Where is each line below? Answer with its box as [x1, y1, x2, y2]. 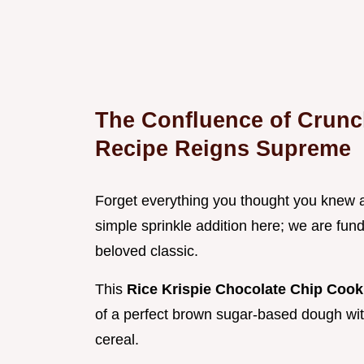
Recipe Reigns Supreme [95, 136, 351, 162]
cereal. [95, 331, 139, 349]
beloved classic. [95, 243, 198, 260]
